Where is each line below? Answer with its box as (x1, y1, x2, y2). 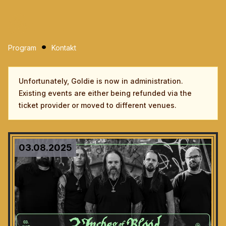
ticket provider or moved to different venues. (19, 101, 177, 109)
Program (8, 43, 36, 52)
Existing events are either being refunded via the (19, 89, 192, 97)
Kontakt (51, 43, 76, 52)
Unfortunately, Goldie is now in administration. (19, 77, 183, 85)
